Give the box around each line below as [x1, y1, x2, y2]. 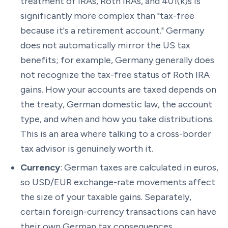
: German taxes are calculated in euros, [60, 162, 218, 173]
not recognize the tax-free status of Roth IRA [20, 69, 210, 80]
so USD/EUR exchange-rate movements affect [20, 177, 215, 188]
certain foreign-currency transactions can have [20, 206, 216, 217]
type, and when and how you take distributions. [20, 113, 214, 125]
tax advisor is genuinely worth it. [20, 143, 153, 154]
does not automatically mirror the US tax [20, 40, 190, 51]
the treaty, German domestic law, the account [20, 99, 212, 110]
